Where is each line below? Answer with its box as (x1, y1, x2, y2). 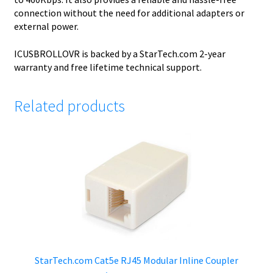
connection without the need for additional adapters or (13, 6, 244, 19)
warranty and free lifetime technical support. (13, 60, 202, 73)
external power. (13, 19, 79, 32)
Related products (13, 96, 125, 116)
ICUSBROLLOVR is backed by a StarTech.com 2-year (13, 47, 225, 60)
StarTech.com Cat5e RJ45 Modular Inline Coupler (35, 254, 238, 267)
